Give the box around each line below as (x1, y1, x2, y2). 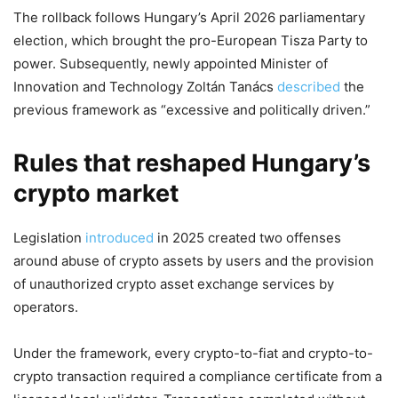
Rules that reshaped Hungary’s (13, 148, 370, 179)
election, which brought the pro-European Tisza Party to (13, 32, 368, 50)
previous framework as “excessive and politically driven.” (13, 101, 370, 119)
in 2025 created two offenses (154, 229, 341, 247)
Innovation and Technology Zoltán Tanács (13, 78, 277, 96)
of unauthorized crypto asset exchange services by (13, 275, 334, 293)
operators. (13, 298, 78, 316)
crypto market (13, 179, 179, 209)
